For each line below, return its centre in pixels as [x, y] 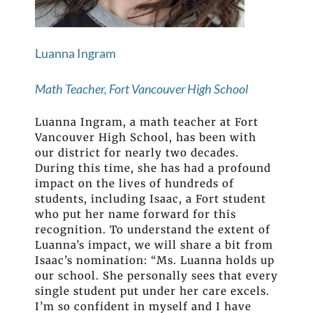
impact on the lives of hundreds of [134, 184]
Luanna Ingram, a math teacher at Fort [147, 122]
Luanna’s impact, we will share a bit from [154, 245]
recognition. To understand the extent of [153, 230]
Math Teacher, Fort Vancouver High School [143, 88]
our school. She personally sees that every [156, 276]
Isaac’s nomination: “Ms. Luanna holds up [155, 261]
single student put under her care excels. [152, 291]
